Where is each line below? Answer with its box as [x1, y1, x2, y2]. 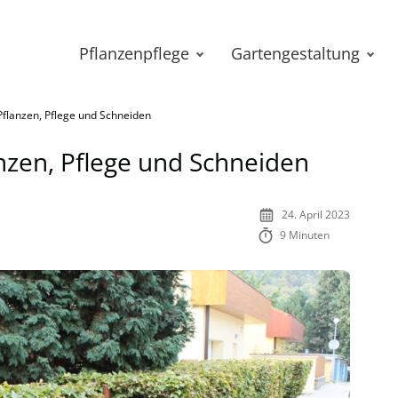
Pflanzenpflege [79, 43, 189, 64]
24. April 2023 [282, 207, 350, 222]
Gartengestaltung [231, 43, 360, 64]
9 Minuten [280, 227, 330, 243]
